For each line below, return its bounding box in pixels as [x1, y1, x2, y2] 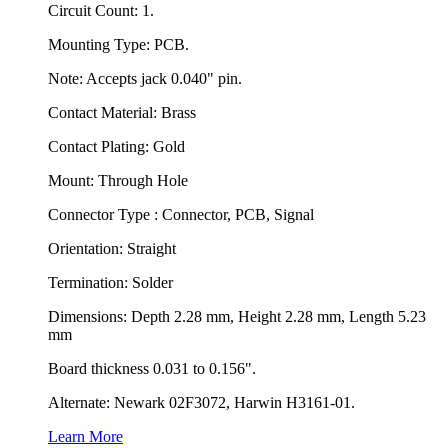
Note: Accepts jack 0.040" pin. [48, 69, 242, 87]
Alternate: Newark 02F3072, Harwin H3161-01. [48, 393, 355, 411]
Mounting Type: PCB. [48, 35, 189, 53]
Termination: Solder [48, 273, 173, 291]
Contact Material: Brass [48, 103, 196, 121]
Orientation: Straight [48, 239, 176, 257]
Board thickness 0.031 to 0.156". [48, 359, 256, 377]
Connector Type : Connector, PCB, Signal [48, 205, 314, 223]
